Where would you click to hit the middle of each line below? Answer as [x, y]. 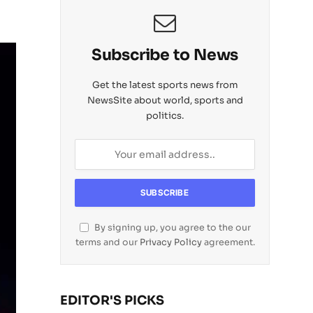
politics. [165, 116]
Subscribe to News [165, 55]
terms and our [107, 242]
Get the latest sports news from [165, 85]
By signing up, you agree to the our [171, 228]
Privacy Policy [170, 242]
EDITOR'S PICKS [112, 300]
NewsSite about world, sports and [165, 100]
